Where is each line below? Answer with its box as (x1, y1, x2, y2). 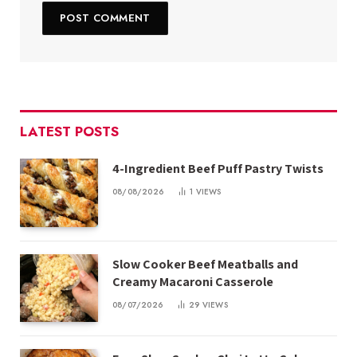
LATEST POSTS (20, 122, 119, 142)
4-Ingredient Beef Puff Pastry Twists (112, 160, 326, 178)
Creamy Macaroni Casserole (112, 273, 273, 290)
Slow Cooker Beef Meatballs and (112, 255, 298, 273)
